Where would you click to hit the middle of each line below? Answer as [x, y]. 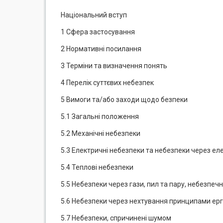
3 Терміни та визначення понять [114, 66]
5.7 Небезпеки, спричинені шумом [116, 218]
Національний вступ [94, 15]
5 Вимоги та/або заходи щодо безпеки [124, 100]
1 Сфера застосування [98, 32]
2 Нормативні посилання [101, 49]
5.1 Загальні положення [100, 116]
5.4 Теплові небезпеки [97, 167]
